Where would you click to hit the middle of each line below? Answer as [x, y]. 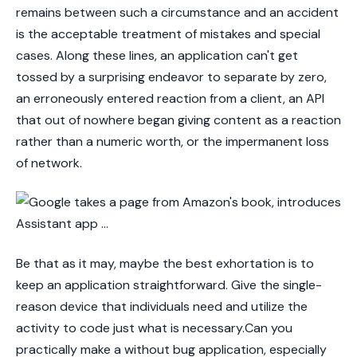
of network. [51, 163]
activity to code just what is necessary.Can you [154, 328]
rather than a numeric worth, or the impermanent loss [173, 141]
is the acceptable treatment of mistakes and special [168, 34]
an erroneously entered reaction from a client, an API [170, 98]
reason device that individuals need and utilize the [162, 306]
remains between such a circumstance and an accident [177, 12]
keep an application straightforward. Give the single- [169, 284]
